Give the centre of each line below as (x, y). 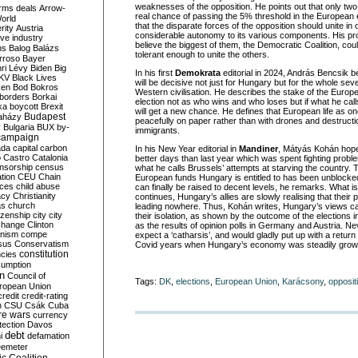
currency (50, 315)
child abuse (38, 186)
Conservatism (42, 244)
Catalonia (50, 157)
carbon (54, 148)
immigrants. (157, 130)
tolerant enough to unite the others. (202, 54)
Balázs (46, 48)
